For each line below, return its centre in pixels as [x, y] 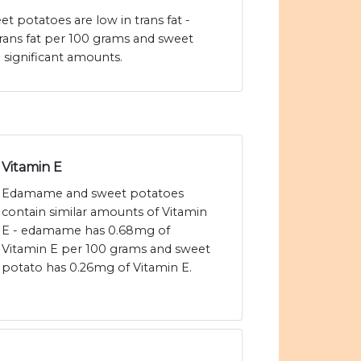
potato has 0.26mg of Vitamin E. [97, 268]
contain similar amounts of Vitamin [104, 212]
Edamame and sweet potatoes [93, 194]
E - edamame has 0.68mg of [86, 231]
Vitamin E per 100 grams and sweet [106, 249]
